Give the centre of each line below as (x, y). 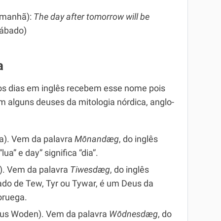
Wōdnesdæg (133, 214)
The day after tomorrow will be (92, 17)
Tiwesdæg (90, 170)
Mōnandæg (97, 139)
